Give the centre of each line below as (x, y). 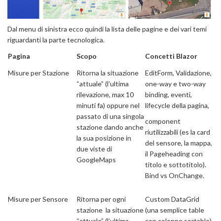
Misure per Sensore (38, 199)
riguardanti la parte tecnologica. (56, 39)
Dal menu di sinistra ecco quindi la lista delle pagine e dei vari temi (107, 29)
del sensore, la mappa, (179, 143)
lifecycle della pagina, (177, 105)
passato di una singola (110, 116)
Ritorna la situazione (108, 73)
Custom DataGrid (172, 199)
